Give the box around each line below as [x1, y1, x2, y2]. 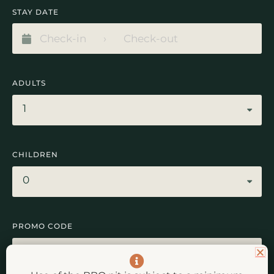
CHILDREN [12, 150, 58, 160]
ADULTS [12, 78, 46, 88]
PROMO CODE [12, 221, 73, 231]
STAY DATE [12, 7, 59, 17]
